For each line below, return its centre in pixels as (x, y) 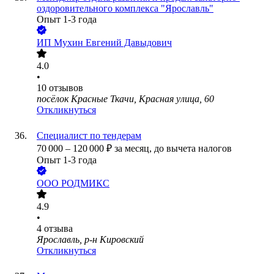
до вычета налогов (193, 149)
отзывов (66, 88)
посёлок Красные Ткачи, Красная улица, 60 (125, 99)
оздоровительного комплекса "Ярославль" (125, 9)
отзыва (58, 229)
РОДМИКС (85, 183)
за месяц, (134, 149)
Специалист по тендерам (89, 136)
